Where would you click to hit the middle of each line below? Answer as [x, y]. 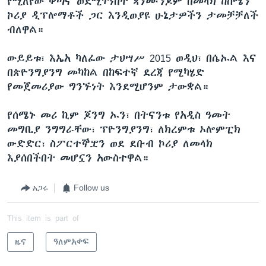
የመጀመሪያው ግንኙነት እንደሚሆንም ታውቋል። [108, 86]
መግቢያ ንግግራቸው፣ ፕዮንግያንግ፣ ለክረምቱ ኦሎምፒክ [124, 129]
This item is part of [43, 218]
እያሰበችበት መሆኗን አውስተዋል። [78, 158]
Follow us [91, 188]
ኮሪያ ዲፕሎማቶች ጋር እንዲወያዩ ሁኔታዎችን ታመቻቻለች [133, 15]
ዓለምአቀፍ [71, 241]
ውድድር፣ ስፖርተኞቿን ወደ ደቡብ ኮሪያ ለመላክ [110, 143]
